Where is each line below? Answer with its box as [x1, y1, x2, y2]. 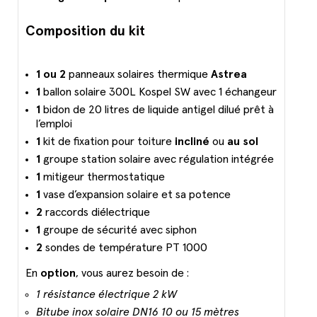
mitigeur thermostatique [40, 171, 165, 183]
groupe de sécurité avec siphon [40, 224, 197, 236]
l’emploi [36, 118, 75, 130]
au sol [227, 136, 258, 148]
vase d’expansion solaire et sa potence [40, 189, 231, 201]
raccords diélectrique [42, 207, 150, 219]
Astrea [211, 69, 247, 81]
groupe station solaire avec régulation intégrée [40, 154, 274, 166]
